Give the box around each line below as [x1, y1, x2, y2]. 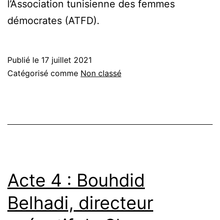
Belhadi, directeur [7, 192, 153, 214]
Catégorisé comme [7, 68, 81, 79]
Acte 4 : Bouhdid [7, 169, 145, 192]
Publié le [7, 55, 41, 65]
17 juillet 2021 [41, 55, 92, 65]
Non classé [81, 68, 121, 79]
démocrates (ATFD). [7, 15, 100, 27]
